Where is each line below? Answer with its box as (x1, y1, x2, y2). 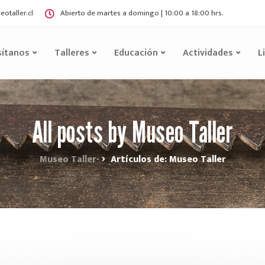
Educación (114, 45, 158, 61)
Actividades (182, 45, 233, 61)
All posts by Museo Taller (31, 114, 234, 150)
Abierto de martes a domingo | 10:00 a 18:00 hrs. (60, 7, 224, 20)
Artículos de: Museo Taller (110, 151, 226, 167)
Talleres (54, 45, 89, 61)
